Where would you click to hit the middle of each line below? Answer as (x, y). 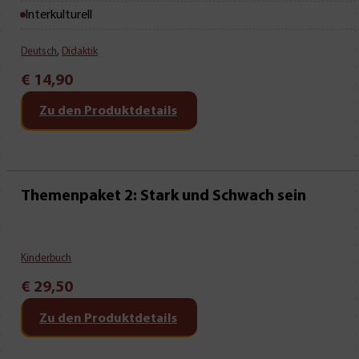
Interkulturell (59, 15)
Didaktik (80, 51)
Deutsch (39, 51)
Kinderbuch (46, 259)
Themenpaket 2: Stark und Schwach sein (164, 196)
